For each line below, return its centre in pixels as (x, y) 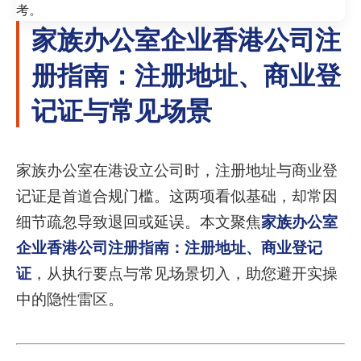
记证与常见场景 (122, 109)
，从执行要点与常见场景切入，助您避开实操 (185, 273)
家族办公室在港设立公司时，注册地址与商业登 (177, 170)
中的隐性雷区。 (70, 299)
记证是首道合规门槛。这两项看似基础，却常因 (177, 196)
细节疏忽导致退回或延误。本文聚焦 (139, 222)
